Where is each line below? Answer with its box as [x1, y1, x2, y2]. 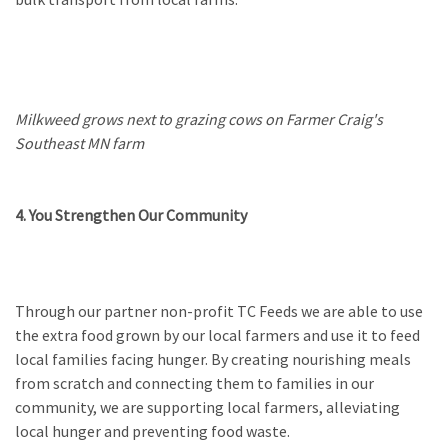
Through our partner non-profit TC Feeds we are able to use [15, 301, 423, 322]
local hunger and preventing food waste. [15, 421, 293, 442]
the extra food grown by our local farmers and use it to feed [15, 325, 420, 346]
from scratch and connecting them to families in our [15, 373, 374, 394]
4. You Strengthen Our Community [15, 205, 247, 226]
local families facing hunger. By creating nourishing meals [15, 349, 411, 370]
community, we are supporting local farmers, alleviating [15, 397, 400, 418]
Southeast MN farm [15, 133, 144, 154]
